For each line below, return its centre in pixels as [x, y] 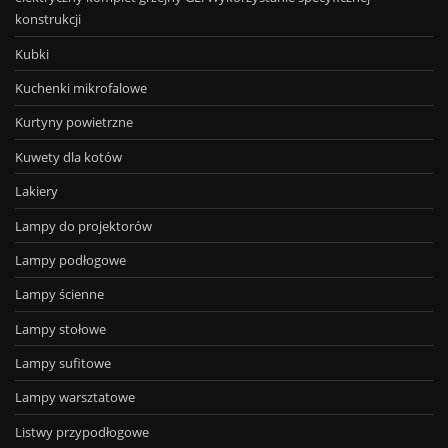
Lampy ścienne [59, 294]
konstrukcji [48, 19]
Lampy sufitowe [63, 363]
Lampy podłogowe [70, 259]
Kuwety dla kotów [68, 156]
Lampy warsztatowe [75, 397]
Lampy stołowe [60, 328]
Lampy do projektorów [83, 225]
